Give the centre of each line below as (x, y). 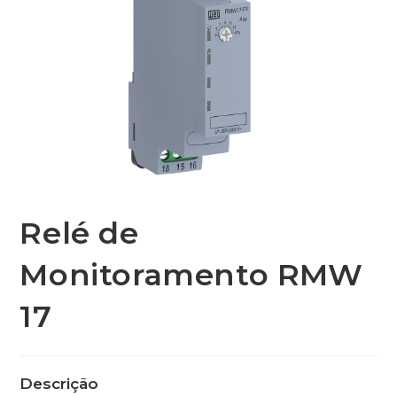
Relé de (79, 234)
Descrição (59, 384)
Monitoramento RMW (191, 275)
